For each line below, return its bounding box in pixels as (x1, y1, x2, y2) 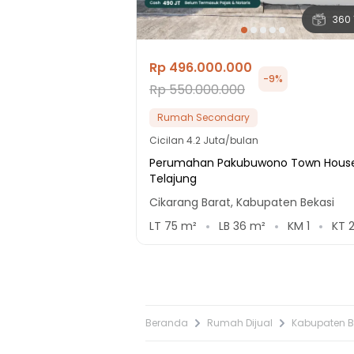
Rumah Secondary (157, 110, 250, 124)
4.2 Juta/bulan (186, 134, 258, 148)
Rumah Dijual (207, 316, 273, 330)
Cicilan (149, 134, 186, 148)
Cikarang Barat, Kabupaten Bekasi (149, 194, 334, 210)
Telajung (149, 170, 197, 186)
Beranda (145, 316, 188, 330)
